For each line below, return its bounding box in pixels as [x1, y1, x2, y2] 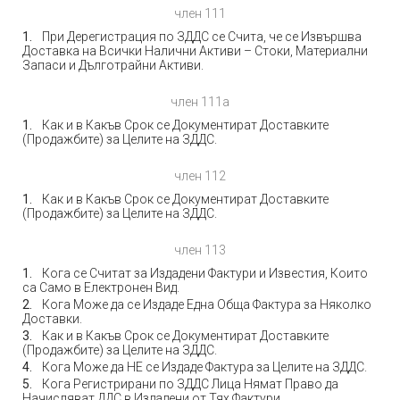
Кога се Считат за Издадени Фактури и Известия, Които [42, 266, 368, 280]
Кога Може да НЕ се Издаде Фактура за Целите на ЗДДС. [42, 360, 367, 374]
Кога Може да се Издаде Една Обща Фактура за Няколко [42, 297, 371, 312]
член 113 [174, 243, 226, 257]
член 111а [171, 95, 229, 109]
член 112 [174, 169, 226, 183]
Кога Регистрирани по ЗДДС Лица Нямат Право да [42, 377, 338, 391]
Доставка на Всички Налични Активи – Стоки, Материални [22, 44, 368, 58]
